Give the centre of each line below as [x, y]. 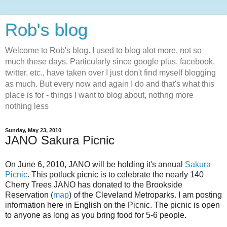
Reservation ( [29, 195]
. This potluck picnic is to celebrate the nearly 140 [116, 174]
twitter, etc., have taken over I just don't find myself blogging [110, 73]
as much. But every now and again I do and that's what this [110, 84]
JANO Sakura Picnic [60, 140]
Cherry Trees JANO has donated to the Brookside [94, 184]
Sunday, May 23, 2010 [33, 130]
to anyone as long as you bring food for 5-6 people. [96, 215]
